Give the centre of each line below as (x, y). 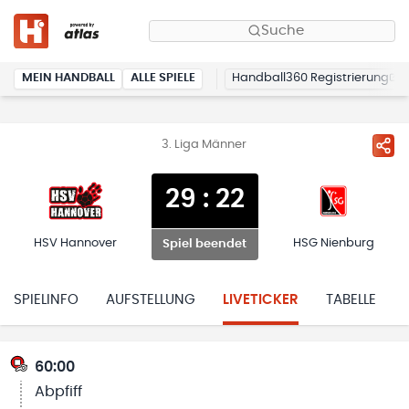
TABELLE (351, 300)
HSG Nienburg (333, 244)
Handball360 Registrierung (310, 79)
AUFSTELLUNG (151, 300)
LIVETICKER (261, 300)
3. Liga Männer (204, 145)
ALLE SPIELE (163, 79)
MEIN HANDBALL (68, 79)
